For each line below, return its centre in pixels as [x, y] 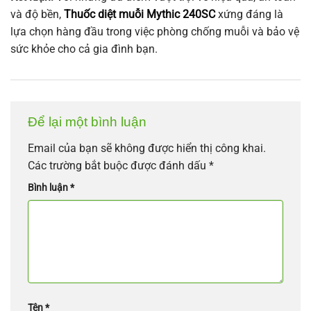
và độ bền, [37, 15]
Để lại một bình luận [89, 122]
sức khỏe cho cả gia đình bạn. [84, 49]
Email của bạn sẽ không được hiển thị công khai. [147, 148]
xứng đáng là [249, 15]
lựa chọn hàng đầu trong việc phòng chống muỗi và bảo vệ [155, 32]
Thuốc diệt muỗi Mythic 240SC [140, 15]
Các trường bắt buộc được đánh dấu [118, 165]
